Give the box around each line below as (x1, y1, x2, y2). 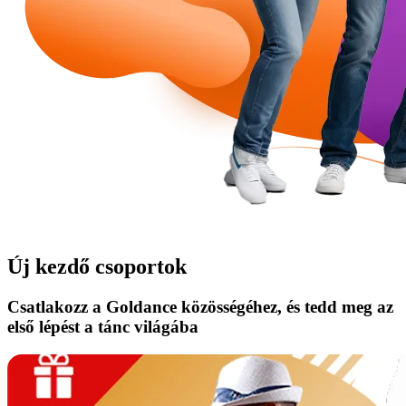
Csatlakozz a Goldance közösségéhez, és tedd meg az (7, 296, 393, 316)
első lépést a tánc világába (7, 316, 198, 336)
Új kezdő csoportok (7, 254, 187, 278)
